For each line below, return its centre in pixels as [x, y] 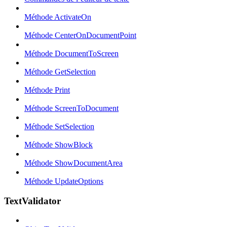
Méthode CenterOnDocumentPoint [80, 35]
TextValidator [32, 201]
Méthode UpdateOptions [64, 181]
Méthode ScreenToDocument [71, 108]
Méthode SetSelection [59, 126]
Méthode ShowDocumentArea [73, 163]
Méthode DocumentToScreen [71, 53]
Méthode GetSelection [60, 72]
